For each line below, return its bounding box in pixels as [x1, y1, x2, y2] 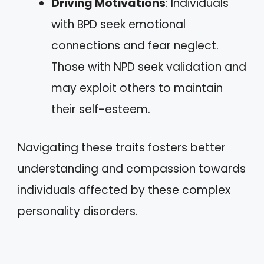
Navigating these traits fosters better [18, 139, 226, 156]
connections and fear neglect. [51, 38, 219, 54]
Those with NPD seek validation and [51, 59, 246, 75]
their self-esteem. [51, 101, 150, 117]
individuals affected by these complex [18, 181, 230, 198]
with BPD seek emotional [51, 16, 186, 32]
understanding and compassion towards [18, 160, 246, 177]
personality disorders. [18, 203, 138, 219]
